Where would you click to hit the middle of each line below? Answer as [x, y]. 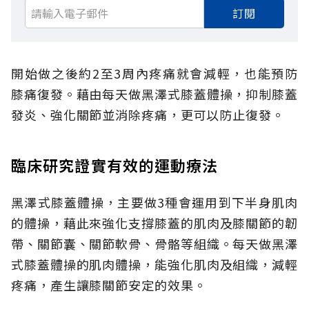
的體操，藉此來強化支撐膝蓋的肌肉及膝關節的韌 [154, 223]
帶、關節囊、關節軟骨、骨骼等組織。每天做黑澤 [154, 244]
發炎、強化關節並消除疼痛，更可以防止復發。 [148, 115]
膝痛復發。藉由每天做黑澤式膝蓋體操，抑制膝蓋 [154, 94]
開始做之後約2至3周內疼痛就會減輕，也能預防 [154, 73]
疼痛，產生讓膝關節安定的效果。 [109, 285]
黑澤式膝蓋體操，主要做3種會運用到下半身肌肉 [154, 202]
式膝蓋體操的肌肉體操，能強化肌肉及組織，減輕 [154, 265]
